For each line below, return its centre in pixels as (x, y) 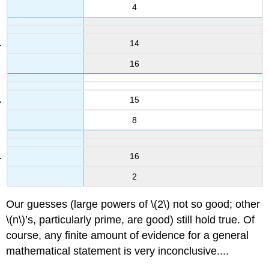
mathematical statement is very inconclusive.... (118, 251)
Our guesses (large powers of (79, 204)
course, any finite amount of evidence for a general (128, 235)
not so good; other (215, 204)
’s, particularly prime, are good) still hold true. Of (140, 219)
